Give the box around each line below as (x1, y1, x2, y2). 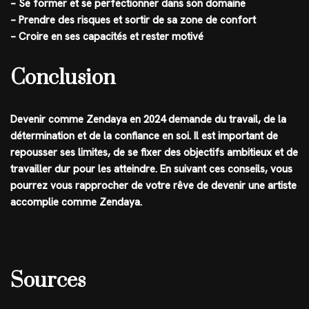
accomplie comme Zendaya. (10, 195, 142, 209)
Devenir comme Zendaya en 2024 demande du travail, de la (10, 112, 286, 126)
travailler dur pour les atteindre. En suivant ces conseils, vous (10, 161, 292, 176)
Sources (10, 267, 86, 294)
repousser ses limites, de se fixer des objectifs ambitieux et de (10, 145, 298, 159)
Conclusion (10, 64, 115, 91)
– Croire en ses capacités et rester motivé (10, 29, 203, 43)
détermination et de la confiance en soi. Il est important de (10, 128, 278, 143)
